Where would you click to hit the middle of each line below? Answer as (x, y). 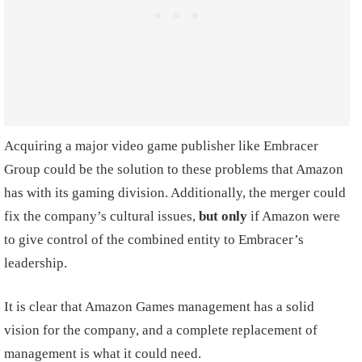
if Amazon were (294, 217)
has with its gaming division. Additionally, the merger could (175, 193)
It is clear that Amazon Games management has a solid (159, 307)
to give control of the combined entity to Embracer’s (154, 240)
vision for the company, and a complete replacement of (161, 330)
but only (223, 217)
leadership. (36, 263)
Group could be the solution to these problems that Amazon (174, 170)
